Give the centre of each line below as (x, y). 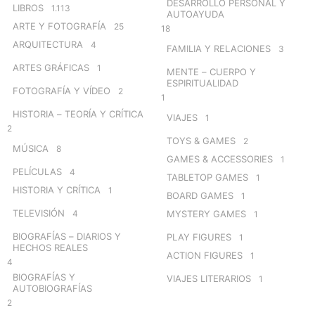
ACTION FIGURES (205, 255)
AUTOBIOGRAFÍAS (52, 288)
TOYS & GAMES (201, 140)
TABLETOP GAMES (207, 177)
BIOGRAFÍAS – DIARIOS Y (67, 236)
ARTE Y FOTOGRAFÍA (59, 26)
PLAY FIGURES (199, 237)
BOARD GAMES (200, 195)
